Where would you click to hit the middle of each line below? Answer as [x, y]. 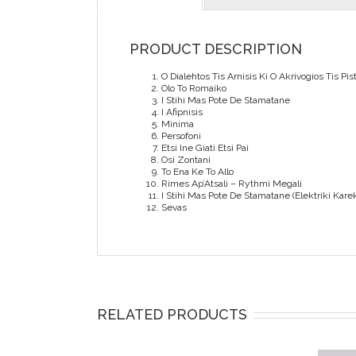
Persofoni [181, 136]
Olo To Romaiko [194, 89]
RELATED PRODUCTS [172, 315]
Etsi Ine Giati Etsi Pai [205, 148]
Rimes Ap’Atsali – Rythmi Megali [232, 184]
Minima [178, 124]
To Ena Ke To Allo [197, 172]
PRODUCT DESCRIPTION [216, 49]
